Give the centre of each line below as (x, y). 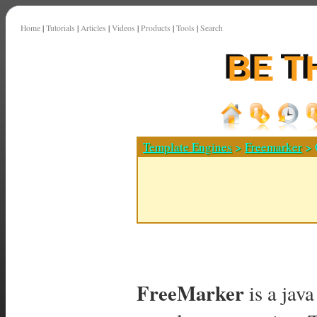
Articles (93, 28)
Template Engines (188, 147)
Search (212, 28)
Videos (123, 28)
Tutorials (60, 28)
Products (156, 28)
